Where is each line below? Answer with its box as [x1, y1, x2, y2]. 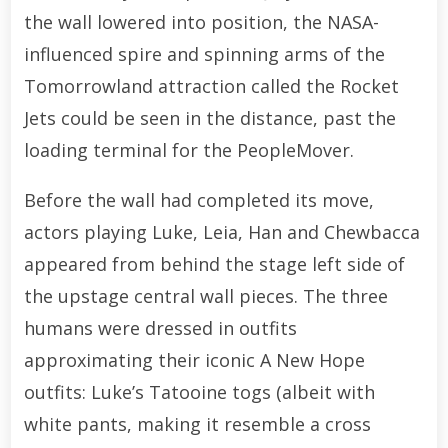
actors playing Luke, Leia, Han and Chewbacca [23, 219, 420, 244]
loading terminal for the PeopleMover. [23, 137, 354, 162]
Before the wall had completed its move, [23, 187, 374, 212]
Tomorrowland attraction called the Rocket [23, 73, 399, 98]
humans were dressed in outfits [23, 315, 297, 340]
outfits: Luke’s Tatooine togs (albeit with [23, 379, 375, 404]
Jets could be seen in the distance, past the [23, 105, 396, 130]
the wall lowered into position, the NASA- [23, 9, 379, 34]
